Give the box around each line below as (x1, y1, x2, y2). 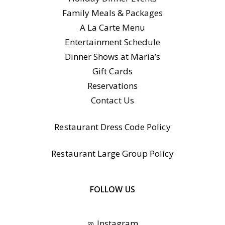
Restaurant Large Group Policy (51, 148, 174, 160)
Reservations (87, 80, 138, 92)
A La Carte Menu (79, 22, 146, 34)
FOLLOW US (90, 184, 135, 195)
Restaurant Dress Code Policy (54, 121, 171, 133)
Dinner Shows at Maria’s (64, 51, 161, 63)
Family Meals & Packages (62, 7, 163, 19)
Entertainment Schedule (64, 36, 161, 48)
